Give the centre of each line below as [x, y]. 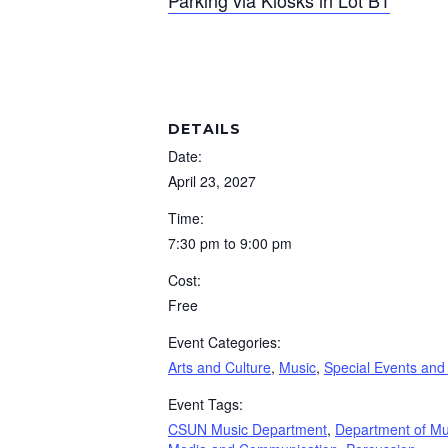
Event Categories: [224, 342]
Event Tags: [205, 404]
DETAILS [204, 129]
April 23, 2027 [212, 181]
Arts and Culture [219, 367]
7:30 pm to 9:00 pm [230, 243]
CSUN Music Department [247, 429]
